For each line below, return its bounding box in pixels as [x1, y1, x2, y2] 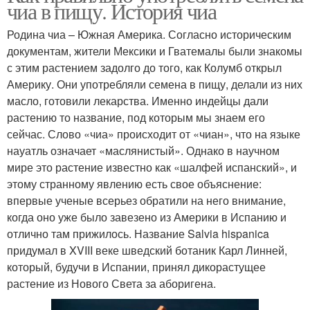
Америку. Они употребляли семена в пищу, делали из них [7, 75, 302, 92]
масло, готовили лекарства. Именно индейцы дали [7, 92, 268, 109]
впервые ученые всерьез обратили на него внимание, [7, 192, 286, 208]
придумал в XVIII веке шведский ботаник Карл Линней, [7, 241, 287, 258]
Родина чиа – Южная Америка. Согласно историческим [7, 26, 291, 42]
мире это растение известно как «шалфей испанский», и [7, 158, 297, 175]
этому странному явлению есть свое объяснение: [7, 175, 262, 192]
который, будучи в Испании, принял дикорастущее [7, 258, 266, 275]
